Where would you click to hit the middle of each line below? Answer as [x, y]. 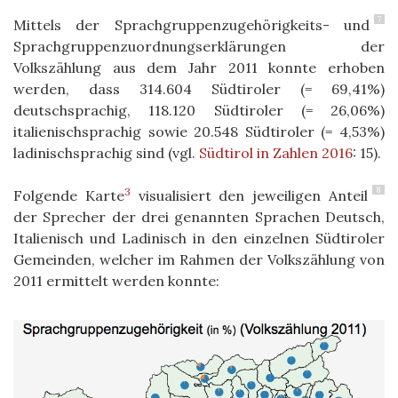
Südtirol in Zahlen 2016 [276, 153]
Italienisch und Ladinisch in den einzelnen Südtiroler [199, 238]
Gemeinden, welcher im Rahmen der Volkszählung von [199, 259]
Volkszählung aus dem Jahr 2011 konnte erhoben [199, 68]
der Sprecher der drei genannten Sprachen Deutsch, [199, 217]
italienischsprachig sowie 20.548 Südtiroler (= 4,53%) [199, 131]
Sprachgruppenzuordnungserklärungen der [199, 46]
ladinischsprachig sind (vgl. [106, 153]
